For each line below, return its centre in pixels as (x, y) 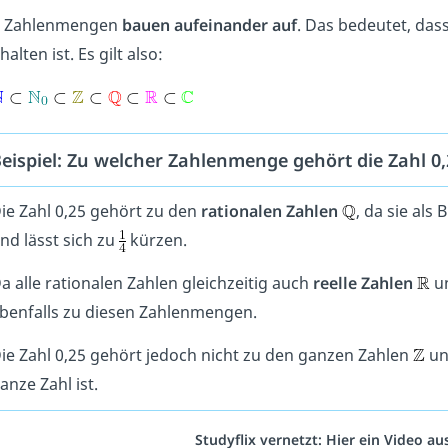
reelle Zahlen (362, 283)
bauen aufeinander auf (209, 24)
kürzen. (156, 240)
